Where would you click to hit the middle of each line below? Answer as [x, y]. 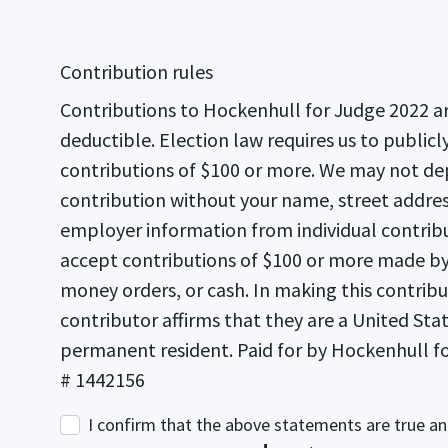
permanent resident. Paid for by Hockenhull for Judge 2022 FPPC [148, 349]
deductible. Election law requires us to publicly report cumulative [109, 139]
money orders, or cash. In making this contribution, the [156, 289]
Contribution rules [136, 71]
